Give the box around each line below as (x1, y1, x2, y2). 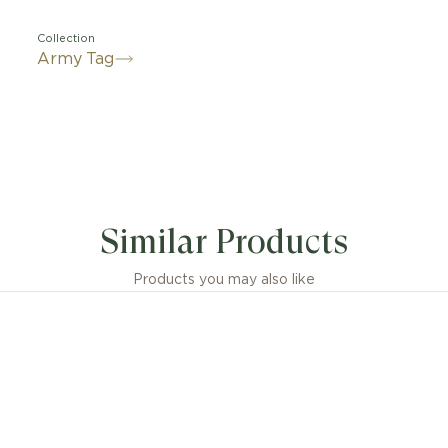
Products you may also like (133, 273, 315, 287)
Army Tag (37, 51, 114, 67)
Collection (37, 33, 96, 44)
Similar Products (100, 222, 348, 261)
